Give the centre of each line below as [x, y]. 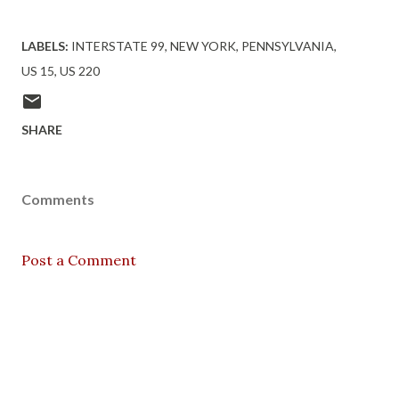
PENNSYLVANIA [288, 46]
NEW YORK [203, 46]
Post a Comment [79, 260]
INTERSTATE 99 [118, 46]
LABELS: [45, 46]
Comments [58, 199]
